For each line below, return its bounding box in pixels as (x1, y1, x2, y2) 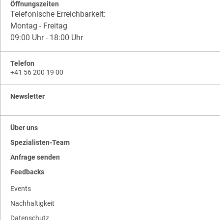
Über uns (10, 124, 38, 132)
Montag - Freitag (10, 21, 69, 31)
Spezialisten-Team (10, 138, 70, 147)
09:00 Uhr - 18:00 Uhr (10, 33, 83, 43)
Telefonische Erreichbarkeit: (10, 9, 106, 19)
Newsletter (10, 92, 45, 101)
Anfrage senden (10, 153, 60, 162)
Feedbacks (10, 168, 44, 176)
